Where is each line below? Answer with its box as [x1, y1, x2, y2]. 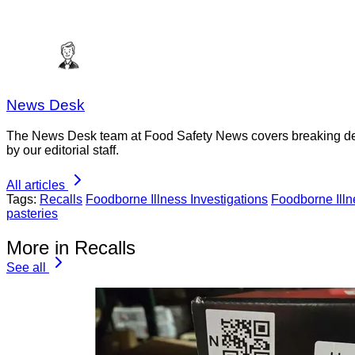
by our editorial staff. [6, 143, 119, 158]
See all [6, 261, 46, 274]
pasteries [6, 207, 58, 221]
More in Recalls [6, 237, 136, 258]
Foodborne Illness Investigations [86, 193, 268, 207]
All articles [6, 178, 65, 193]
